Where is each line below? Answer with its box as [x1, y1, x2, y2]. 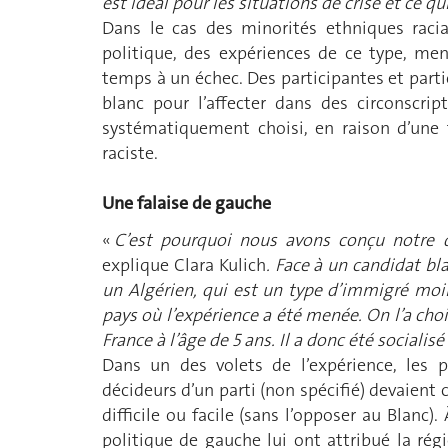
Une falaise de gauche [102, 190, 271, 215]
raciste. [102, 140, 158, 165]
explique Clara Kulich [102, 253, 266, 278]
